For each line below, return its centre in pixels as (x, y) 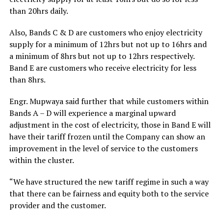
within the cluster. (41, 160)
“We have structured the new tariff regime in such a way (109, 182)
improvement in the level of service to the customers (103, 148)
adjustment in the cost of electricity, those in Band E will (110, 125)
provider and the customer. (57, 205)
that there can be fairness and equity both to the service (109, 193)
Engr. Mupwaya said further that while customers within (109, 101)
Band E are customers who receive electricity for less (103, 68)
